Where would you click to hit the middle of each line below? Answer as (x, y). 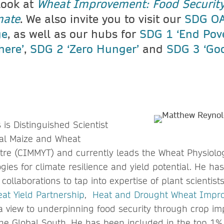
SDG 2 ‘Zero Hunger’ (84, 48)
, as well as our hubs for (73, 33)
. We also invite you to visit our (102, 18)
